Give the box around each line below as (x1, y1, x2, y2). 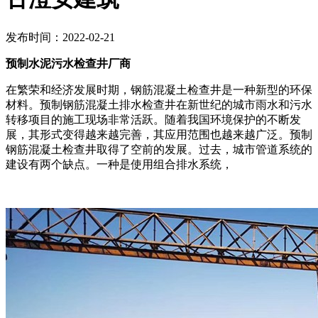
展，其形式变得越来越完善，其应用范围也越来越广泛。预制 (6, 128, 312, 141)
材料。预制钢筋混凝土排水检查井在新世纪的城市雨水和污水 (6, 98, 312, 111)
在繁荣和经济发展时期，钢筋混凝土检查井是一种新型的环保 (6, 83, 312, 96)
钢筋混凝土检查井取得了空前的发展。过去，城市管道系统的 (6, 143, 312, 155)
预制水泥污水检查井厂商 (6, 57, 131, 70)
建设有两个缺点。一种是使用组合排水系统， (6, 158, 233, 170)
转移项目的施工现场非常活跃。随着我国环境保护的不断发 (6, 113, 301, 126)
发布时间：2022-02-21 (6, 31, 115, 43)
